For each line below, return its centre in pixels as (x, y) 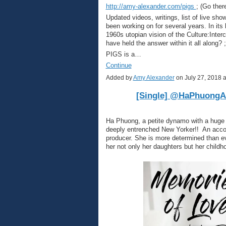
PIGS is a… (123, 54)
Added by (119, 78)
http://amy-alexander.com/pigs (151, 6)
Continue (119, 66)
